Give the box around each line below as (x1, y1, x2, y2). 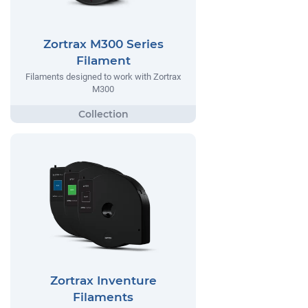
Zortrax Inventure (49, 273, 157, 287)
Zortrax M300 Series (43, 37, 164, 52)
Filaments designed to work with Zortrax (25, 71, 181, 82)
